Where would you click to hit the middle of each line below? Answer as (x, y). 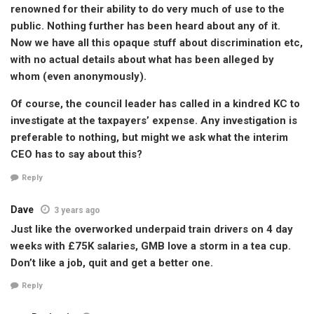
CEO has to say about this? (76, 155)
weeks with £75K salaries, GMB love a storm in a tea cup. (151, 246)
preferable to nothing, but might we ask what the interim (149, 138)
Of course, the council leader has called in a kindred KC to (155, 104)
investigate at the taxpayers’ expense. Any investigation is (154, 121)
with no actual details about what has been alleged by (142, 60)
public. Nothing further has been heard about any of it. (145, 26)
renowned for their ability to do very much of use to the (148, 9)
